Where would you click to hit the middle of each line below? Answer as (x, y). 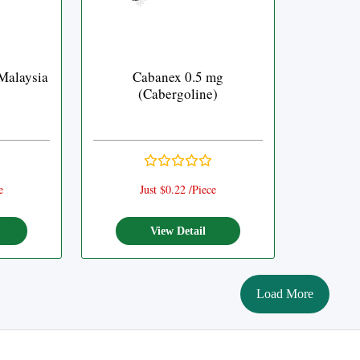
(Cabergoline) (178, 94)
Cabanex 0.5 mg (178, 77)
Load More (284, 294)
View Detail (178, 231)
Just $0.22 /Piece (178, 189)
